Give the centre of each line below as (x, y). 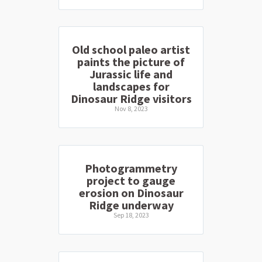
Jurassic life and (131, 74)
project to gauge (131, 180)
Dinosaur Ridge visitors (131, 99)
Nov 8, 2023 (131, 109)
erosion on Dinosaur (131, 193)
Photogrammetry (131, 168)
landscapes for (131, 87)
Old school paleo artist (131, 50)
